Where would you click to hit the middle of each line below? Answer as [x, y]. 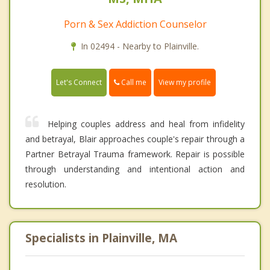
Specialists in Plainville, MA [101, 238]
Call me [133, 82]
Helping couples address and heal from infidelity [146, 124]
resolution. [46, 184]
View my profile [185, 83]
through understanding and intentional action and [135, 169]
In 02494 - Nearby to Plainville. [140, 46]
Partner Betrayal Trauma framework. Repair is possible [135, 154]
